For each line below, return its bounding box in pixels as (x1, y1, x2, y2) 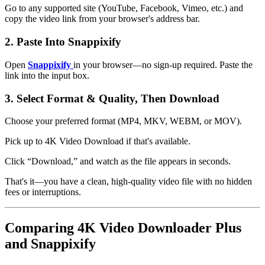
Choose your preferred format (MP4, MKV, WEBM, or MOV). (5, 116, 242, 127)
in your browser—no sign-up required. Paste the (73, 59, 253, 70)
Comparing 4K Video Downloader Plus (5, 220, 241, 236)
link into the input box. (5, 70, 89, 80)
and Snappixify (5, 236, 96, 252)
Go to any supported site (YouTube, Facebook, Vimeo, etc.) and (5, 3, 243, 14)
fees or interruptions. (5, 187, 81, 198)
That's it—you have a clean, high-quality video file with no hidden (5, 176, 252, 187)
